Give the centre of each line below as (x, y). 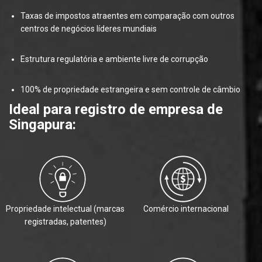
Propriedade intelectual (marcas (65, 209)
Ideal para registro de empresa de (116, 110)
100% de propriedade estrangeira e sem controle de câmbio (130, 90)
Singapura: (42, 125)
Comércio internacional (186, 209)
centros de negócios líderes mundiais (89, 29)
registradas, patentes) (65, 222)
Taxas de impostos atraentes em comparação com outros (127, 16)
